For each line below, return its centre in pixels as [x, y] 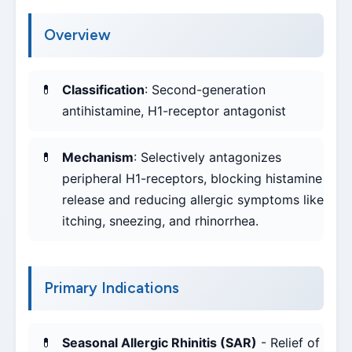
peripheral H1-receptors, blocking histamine [192, 179]
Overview [77, 35]
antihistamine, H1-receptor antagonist [174, 111]
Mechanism [98, 158]
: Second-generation [205, 90]
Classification [103, 90]
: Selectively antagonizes [207, 158]
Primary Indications [112, 288]
